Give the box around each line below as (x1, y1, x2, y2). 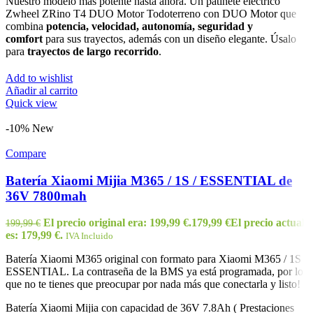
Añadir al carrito (6, 84, 78, 96)
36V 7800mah (6, 188, 87, 203)
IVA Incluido (66, 231, 113, 242)
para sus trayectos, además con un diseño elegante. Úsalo (43, 32, 296, 45)
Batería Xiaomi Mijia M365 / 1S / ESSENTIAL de (6, 173, 292, 188)
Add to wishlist (6, 71, 73, 84)
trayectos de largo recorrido (24, 45, 159, 57)
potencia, (46, 20, 89, 32)
